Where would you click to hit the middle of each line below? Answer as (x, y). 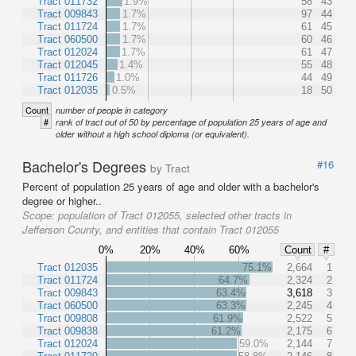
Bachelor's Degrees (86, 166)
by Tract (170, 168)
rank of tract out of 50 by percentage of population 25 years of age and (191, 122)
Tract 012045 (68, 64)
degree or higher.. (62, 201)
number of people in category (112, 110)
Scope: (40, 215)
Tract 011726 (68, 77)
